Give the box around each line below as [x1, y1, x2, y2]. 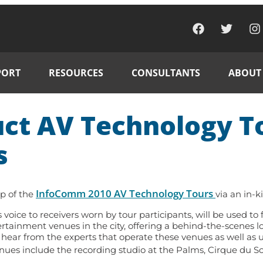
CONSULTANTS [131, 66, 200, 79]
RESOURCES [48, 66, 103, 79]
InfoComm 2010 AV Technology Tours [36, 186, 215, 200]
